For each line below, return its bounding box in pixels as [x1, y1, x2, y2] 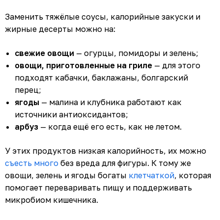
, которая [174, 170, 211, 180]
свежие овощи [15, 48, 74, 58]
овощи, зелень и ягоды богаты [5, 170, 129, 180]
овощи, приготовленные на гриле [15, 60, 152, 70]
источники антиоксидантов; [15, 109, 128, 119]
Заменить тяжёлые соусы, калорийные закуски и [5, 11, 200, 22]
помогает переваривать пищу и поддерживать [5, 182, 192, 192]
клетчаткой [129, 170, 174, 180]
